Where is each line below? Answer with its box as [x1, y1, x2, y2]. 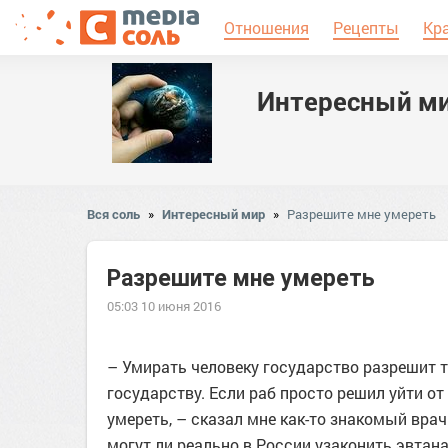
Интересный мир [162, 205, 265, 223]
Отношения [224, 17, 309, 38]
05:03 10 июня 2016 [107, 297, 221, 315]
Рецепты [333, 17, 399, 38]
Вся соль [87, 205, 140, 223]
